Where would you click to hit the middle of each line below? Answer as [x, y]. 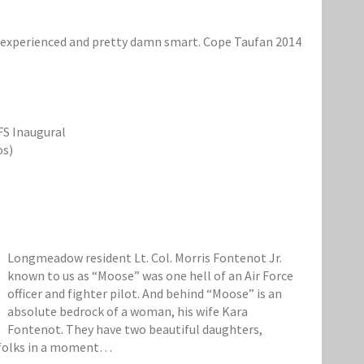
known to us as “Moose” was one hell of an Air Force [150, 276]
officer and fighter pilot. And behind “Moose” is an [145, 294]
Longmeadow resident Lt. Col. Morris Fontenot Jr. [145, 258]
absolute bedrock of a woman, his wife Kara [128, 312]
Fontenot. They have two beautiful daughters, [135, 329]
